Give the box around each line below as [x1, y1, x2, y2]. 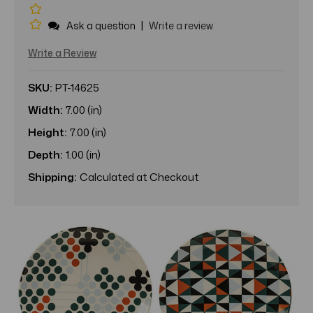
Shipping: [28, 169, 76, 184]
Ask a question [66, 19, 136, 32]
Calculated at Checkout [80, 169, 199, 184]
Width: [28, 102, 62, 117]
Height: [28, 124, 66, 140]
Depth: [28, 147, 62, 162]
